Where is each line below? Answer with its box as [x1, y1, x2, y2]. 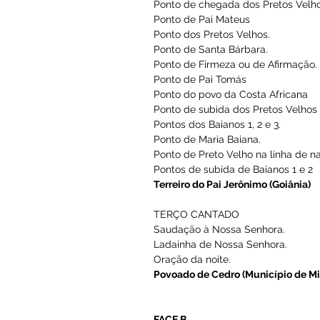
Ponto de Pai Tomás [170, 258, 274, 272]
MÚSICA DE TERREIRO [170, 158, 289, 172]
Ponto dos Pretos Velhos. [170, 208, 300, 222]
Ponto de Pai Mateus [170, 191, 278, 206]
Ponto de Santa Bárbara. [170, 225, 298, 239]
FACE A [170, 141, 207, 156]
